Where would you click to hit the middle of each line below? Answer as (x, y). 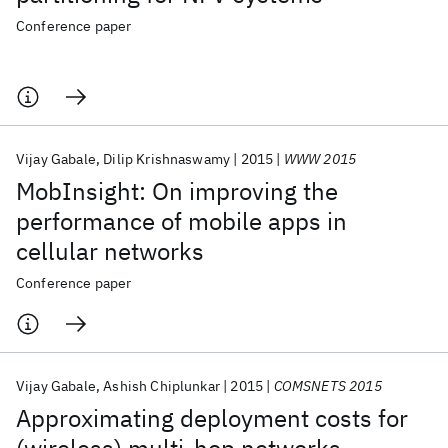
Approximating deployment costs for (212, 418)
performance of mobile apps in (181, 221)
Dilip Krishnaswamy (167, 159)
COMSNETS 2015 (327, 386)
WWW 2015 (320, 159)
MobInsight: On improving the (177, 191)
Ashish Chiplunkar (161, 386)
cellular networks (110, 251)
